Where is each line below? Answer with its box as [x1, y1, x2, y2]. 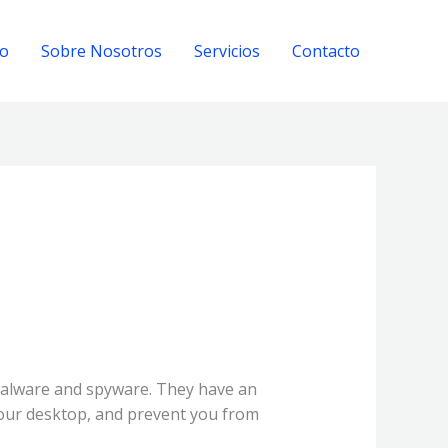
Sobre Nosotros [41, 39, 162, 62]
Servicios [194, 39, 260, 62]
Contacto [292, 39, 360, 62]
